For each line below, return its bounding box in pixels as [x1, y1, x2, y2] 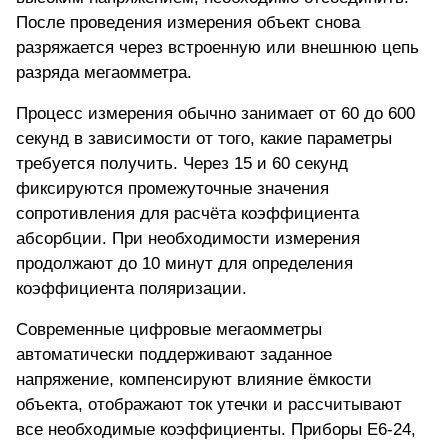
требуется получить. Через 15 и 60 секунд [16, 154, 348, 174]
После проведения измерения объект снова [16, 13, 360, 33]
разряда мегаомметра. [16, 63, 192, 83]
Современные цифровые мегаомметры [16, 320, 322, 340]
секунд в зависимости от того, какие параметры [16, 129, 392, 149]
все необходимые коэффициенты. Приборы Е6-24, [16, 420, 416, 440]
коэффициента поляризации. [16, 279, 247, 299]
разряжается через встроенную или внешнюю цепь [16, 38, 419, 58]
